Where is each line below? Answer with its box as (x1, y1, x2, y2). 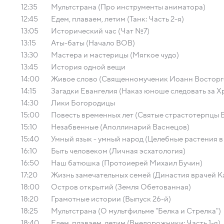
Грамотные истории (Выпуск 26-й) (51, 195, 171, 203)
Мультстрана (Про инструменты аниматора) (51, 3, 205, 11)
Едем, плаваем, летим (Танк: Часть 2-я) (51, 15, 184, 23)
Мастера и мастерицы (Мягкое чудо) (51, 51, 179, 59)
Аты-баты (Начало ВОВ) (51, 39, 135, 47)
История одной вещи (51, 63, 125, 71)
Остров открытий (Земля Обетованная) (51, 183, 191, 191)
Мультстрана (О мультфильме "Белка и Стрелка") (51, 207, 221, 215)
